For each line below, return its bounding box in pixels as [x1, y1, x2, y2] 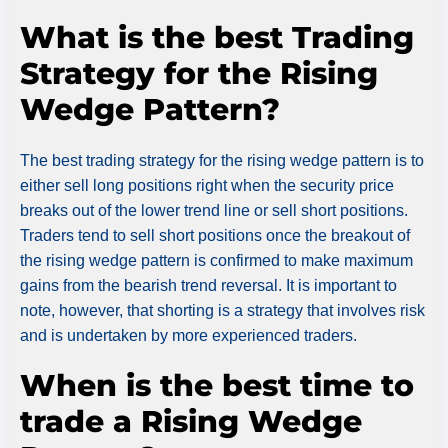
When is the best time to [20, 366, 414, 404]
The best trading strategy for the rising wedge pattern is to [20, 151, 424, 169]
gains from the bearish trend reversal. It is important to [20, 276, 397, 294]
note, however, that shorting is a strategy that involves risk [20, 301, 425, 319]
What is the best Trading [20, 18, 414, 56]
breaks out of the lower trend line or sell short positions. [20, 201, 408, 219]
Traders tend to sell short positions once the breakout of [20, 226, 410, 244]
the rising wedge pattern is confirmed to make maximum [20, 251, 413, 269]
